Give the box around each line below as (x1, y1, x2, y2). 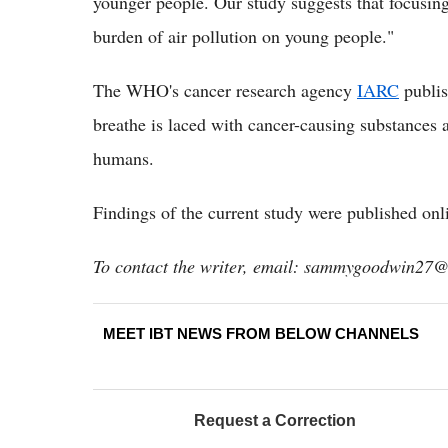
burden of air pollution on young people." (93, 23, 394, 48)
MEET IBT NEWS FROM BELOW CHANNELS (103, 324, 419, 342)
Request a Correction (194, 411, 356, 429)
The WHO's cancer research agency (93, 77, 357, 102)
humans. (93, 145, 154, 170)
